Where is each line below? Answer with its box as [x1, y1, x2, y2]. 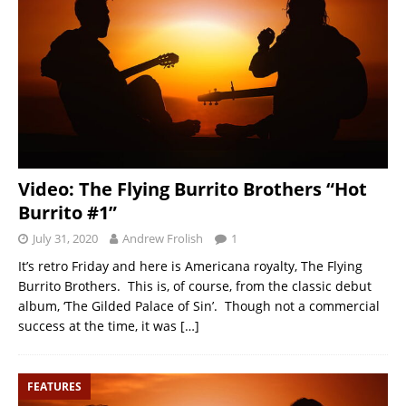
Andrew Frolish [122, 230, 203, 247]
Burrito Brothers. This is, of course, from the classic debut [18, 277, 372, 295]
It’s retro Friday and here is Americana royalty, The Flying [18, 257, 362, 275]
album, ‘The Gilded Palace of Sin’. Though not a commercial [18, 297, 380, 315]
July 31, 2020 [33, 230, 98, 247]
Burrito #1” [18, 200, 117, 226]
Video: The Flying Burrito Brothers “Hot [18, 177, 367, 202]
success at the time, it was [18, 317, 180, 335]
